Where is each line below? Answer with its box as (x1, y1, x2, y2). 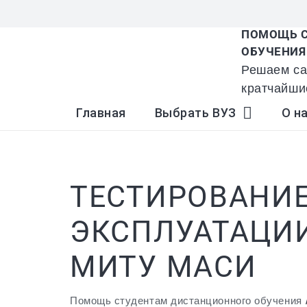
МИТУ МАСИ (70, 249, 257, 284)
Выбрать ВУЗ (154, 106, 236, 120)
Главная (76, 106, 126, 120)
